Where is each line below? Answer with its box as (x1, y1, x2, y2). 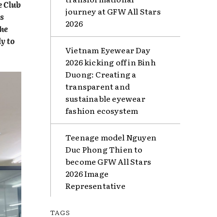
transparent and (65, 80, 130, 92)
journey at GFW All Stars (65, 5, 161, 17)
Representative (65, 179, 125, 191)
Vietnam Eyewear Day (65, 44, 150, 56)
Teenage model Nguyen (65, 131, 156, 143)
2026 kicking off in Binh (65, 56, 156, 68)
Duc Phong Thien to (65, 143, 143, 155)
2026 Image (65, 167, 108, 179)
